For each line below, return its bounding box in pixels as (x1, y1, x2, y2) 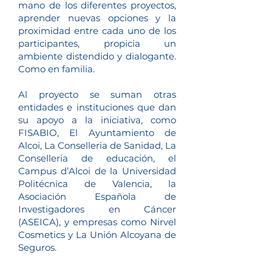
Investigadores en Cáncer (18, 203, 176, 215)
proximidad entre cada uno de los (18, 25, 176, 36)
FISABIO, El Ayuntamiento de (18, 127, 176, 138)
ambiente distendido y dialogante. (18, 50, 176, 62)
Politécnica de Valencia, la (18, 178, 176, 189)
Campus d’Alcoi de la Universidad (18, 165, 176, 177)
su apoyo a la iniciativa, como (18, 114, 176, 126)
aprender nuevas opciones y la (18, 12, 176, 24)
